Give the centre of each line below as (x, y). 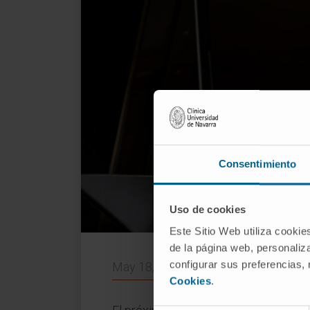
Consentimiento (257, 164)
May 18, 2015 (148, 267)
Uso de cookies (207, 209)
